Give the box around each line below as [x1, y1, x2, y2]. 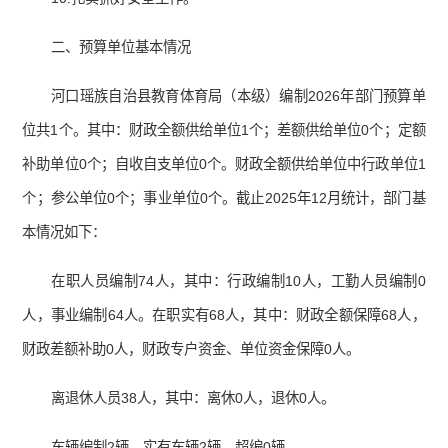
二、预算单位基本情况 [51, 39, 192, 56]
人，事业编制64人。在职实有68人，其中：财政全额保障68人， [22, 307, 426, 324]
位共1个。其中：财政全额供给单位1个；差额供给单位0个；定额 [22, 122, 426, 139]
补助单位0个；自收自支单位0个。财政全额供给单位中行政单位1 [22, 156, 426, 173]
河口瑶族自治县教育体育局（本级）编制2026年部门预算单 [51, 88, 426, 105]
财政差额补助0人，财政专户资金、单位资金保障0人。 [22, 341, 361, 358]
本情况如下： [22, 224, 107, 241]
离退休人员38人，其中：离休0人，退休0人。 [51, 390, 336, 407]
